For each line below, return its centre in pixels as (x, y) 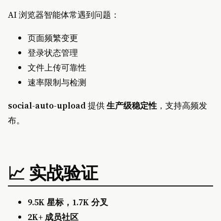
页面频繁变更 (53, 38)
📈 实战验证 (53, 172)
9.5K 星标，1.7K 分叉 (68, 203)
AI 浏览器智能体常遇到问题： (64, 15)
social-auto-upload (47, 106)
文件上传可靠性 (57, 68)
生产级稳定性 (132, 106)
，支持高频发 (182, 106)
